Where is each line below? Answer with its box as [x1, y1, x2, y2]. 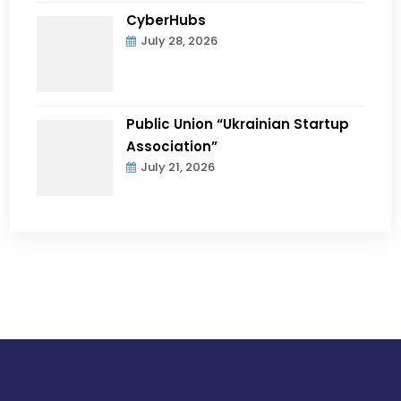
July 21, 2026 [141, 158, 216, 176]
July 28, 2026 [141, 32, 218, 50]
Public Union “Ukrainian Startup [126, 115, 350, 134]
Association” [126, 137, 218, 157]
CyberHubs [126, 11, 207, 30]
